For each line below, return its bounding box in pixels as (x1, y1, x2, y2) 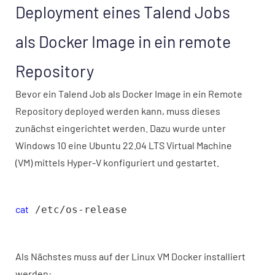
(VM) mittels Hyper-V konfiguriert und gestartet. (15, 157, 219, 168)
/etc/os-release (29, 204, 127, 215)
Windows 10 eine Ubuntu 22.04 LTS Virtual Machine (15, 139, 232, 151)
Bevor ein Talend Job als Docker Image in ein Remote (15, 88, 242, 99)
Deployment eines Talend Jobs (15, 2, 230, 21)
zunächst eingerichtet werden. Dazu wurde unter (15, 122, 226, 134)
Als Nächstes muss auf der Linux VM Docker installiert (15, 250, 246, 262)
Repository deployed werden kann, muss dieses (15, 105, 220, 117)
